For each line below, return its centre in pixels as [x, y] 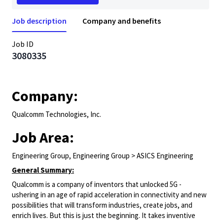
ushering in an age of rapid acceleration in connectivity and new [109, 195]
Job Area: [43, 137]
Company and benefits [122, 21]
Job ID [23, 44]
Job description [39, 21]
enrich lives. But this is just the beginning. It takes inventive [104, 215]
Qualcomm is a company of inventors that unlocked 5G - [97, 184]
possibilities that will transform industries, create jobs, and [102, 205]
